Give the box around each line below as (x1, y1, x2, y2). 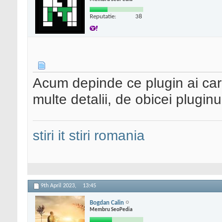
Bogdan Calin (90, 199, 124, 206)
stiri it (33, 127, 65, 144)
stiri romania (69, 127, 145, 144)
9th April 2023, (41, 183, 78, 189)
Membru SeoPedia (90, 207, 132, 213)
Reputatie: (90, 13, 116, 20)
